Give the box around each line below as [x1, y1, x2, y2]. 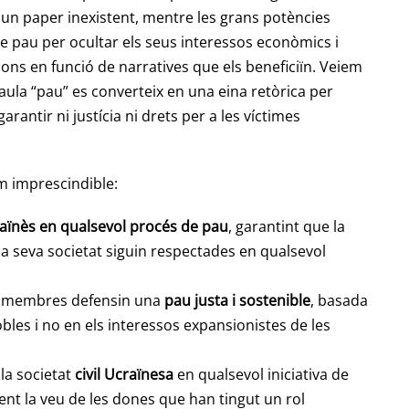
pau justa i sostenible [164, 290, 310, 311]
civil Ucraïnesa [75, 364, 173, 385]
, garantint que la [228, 216, 345, 237]
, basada [310, 290, 368, 311]
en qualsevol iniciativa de [173, 364, 349, 385]
